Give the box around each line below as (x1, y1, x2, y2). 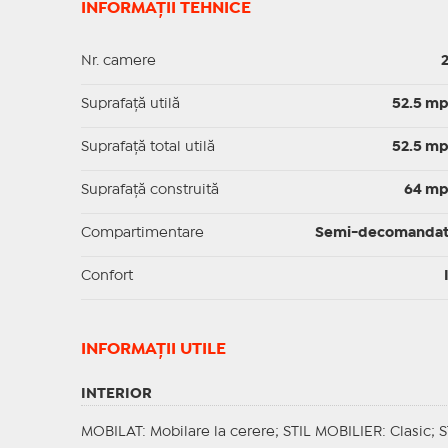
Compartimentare (80, 227, 204, 240)
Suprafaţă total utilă (80, 141, 215, 154)
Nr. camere (80, 55, 156, 68)
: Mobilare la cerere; (141, 426, 283, 439)
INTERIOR (80, 388, 152, 401)
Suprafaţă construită (80, 184, 219, 197)
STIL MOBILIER (282, 426, 382, 439)
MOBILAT (80, 426, 142, 439)
